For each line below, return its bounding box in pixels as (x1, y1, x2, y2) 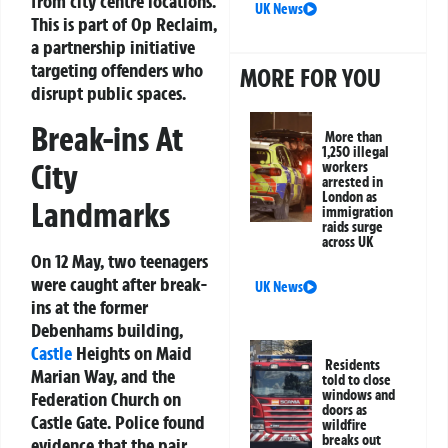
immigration (322, 202, 394, 221)
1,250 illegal (322, 142, 390, 161)
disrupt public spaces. (31, 81, 186, 106)
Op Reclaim (131, 12, 213, 37)
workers (322, 157, 369, 176)
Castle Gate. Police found (31, 409, 205, 434)
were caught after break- (31, 271, 207, 296)
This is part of (31, 12, 131, 37)
